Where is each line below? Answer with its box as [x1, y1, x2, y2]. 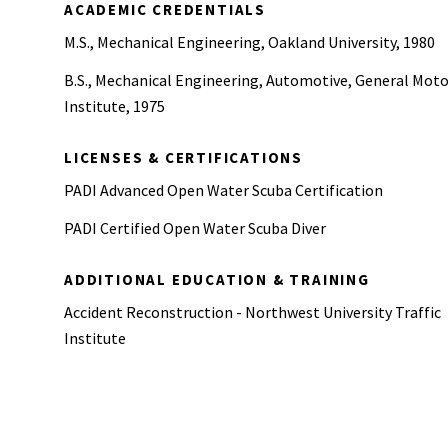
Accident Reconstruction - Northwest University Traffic [64, 302, 441, 322]
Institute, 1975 [64, 96, 165, 116]
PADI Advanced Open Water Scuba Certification [64, 180, 383, 200]
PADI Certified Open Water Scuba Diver [64, 218, 326, 238]
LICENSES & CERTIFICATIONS [64, 148, 303, 167]
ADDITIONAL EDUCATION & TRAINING [64, 270, 370, 289]
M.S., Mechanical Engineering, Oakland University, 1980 [64, 32, 435, 52]
